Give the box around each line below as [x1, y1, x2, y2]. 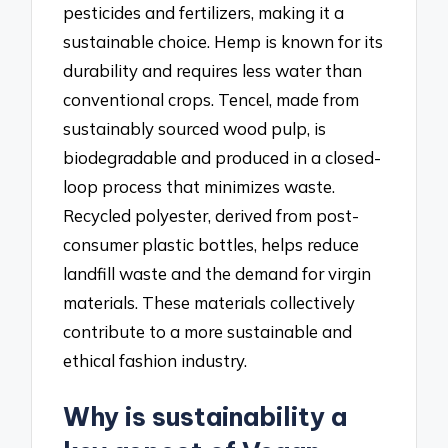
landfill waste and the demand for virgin [63, 263, 372, 285]
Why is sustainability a [63, 401, 348, 434]
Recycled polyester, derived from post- [63, 205, 360, 227]
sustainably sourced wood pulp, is [63, 118, 327, 140]
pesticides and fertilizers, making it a [63, 2, 345, 24]
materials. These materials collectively [63, 292, 356, 314]
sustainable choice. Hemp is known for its [63, 31, 384, 53]
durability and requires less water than [63, 60, 363, 82]
